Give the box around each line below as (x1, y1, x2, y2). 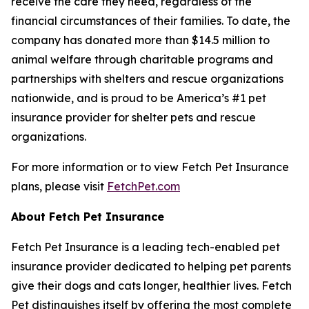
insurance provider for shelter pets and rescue (11, 110, 256, 124)
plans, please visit (11, 179, 107, 193)
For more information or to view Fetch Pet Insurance (11, 159, 289, 174)
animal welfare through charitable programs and (11, 52, 273, 66)
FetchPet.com (107, 179, 180, 193)
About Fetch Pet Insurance (11, 209, 164, 223)
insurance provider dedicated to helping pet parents (11, 259, 291, 273)
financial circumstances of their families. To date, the (11, 13, 290, 28)
